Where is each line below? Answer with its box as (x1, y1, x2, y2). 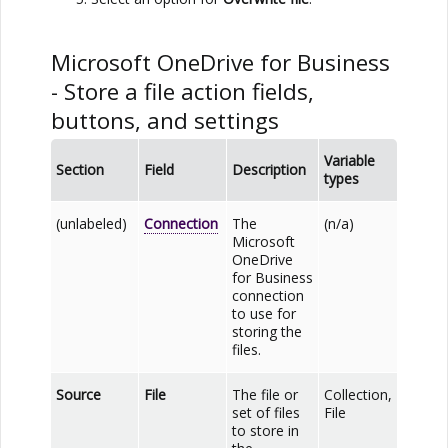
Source (56, 384, 101, 404)
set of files (232, 402, 300, 422)
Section (56, 159, 104, 179)
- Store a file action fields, (51, 75, 314, 107)
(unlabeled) (56, 213, 127, 233)
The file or (232, 384, 298, 404)
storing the (232, 321, 302, 341)
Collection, (324, 384, 392, 404)
